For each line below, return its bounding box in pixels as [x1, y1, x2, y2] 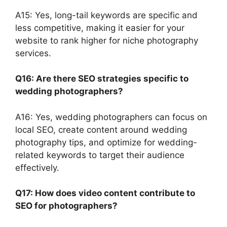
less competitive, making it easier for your [15, 22, 184, 33]
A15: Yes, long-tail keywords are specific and [15, 10, 198, 20]
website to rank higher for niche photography [15, 35, 198, 46]
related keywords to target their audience [15, 149, 184, 160]
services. [15, 48, 51, 58]
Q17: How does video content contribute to [15, 188, 195, 199]
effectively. [15, 162, 59, 173]
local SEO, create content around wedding [15, 124, 187, 135]
